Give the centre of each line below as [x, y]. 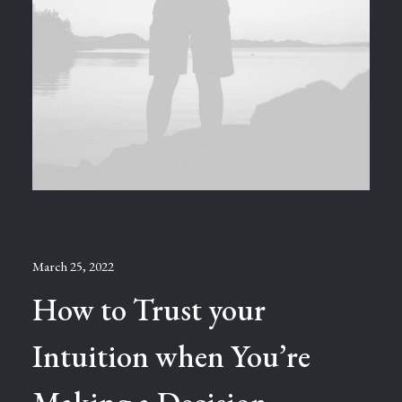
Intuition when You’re [171, 356]
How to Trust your [149, 309]
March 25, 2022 [73, 266]
